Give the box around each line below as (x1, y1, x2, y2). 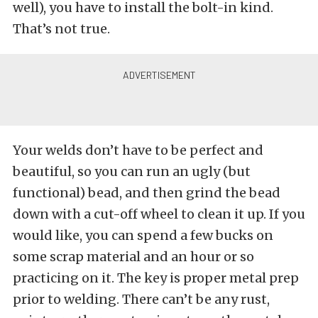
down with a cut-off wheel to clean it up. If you (13, 205, 305, 222)
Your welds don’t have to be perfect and (13, 141, 263, 158)
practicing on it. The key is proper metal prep (13, 269, 299, 286)
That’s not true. (13, 20, 110, 37)
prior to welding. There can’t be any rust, (13, 290, 270, 307)
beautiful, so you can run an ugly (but (13, 163, 251, 180)
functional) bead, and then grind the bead (13, 184, 280, 201)
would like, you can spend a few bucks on (13, 226, 273, 243)
